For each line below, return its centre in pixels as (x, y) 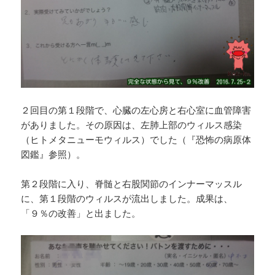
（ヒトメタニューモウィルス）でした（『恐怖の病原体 (136, 140)
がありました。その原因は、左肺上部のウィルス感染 (132, 125)
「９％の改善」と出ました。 (81, 213)
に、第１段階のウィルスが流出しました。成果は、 (127, 199)
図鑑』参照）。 (53, 154)
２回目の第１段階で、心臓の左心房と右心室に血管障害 (136, 110)
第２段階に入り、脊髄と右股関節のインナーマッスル (132, 184)
